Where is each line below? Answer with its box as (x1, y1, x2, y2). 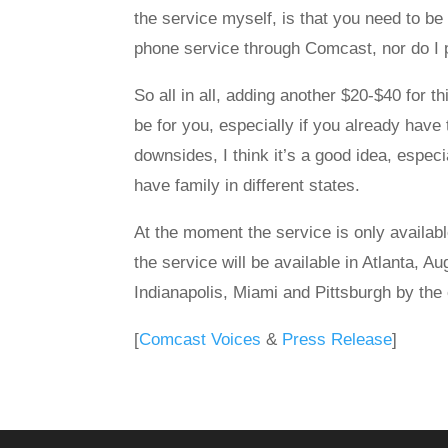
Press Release (282, 330, 393, 349)
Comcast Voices (139, 330, 262, 349)
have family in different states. (134, 176, 361, 195)
